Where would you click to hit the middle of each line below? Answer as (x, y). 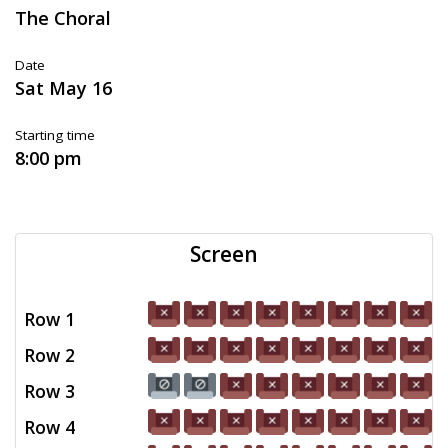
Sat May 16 (63, 88)
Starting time (55, 135)
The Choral (63, 18)
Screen (224, 254)
